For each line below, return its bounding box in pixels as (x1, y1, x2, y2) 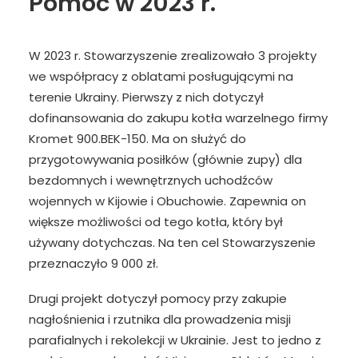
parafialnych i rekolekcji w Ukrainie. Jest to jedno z (29, 332, 321, 348)
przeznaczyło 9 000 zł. (29, 255, 158, 272)
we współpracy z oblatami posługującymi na (29, 68, 293, 85)
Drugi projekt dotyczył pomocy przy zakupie (29, 290, 287, 307)
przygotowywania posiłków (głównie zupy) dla (29, 151, 302, 168)
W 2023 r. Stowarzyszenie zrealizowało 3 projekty (29, 47, 316, 64)
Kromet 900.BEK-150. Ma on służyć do (29, 130, 246, 147)
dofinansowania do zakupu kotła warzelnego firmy (29, 109, 328, 126)
